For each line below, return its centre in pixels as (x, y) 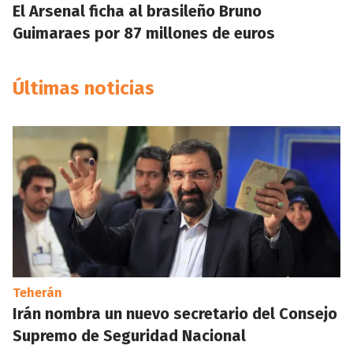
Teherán (37, 293)
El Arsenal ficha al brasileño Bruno (137, 11)
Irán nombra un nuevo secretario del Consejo (175, 314)
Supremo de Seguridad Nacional (129, 336)
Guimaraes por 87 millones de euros (144, 33)
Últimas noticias (84, 88)
